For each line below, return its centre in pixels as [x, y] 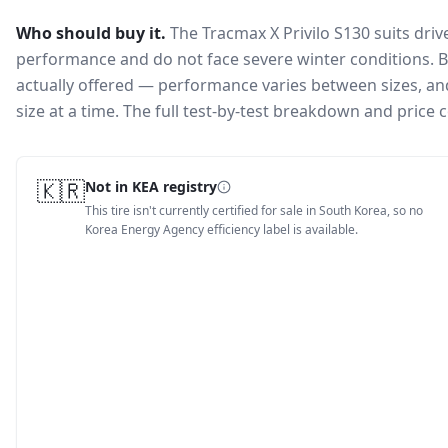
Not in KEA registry [151, 186]
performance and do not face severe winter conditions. [225, 59]
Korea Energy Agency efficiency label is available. [221, 229]
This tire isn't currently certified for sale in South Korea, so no [254, 210]
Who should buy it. [91, 33]
